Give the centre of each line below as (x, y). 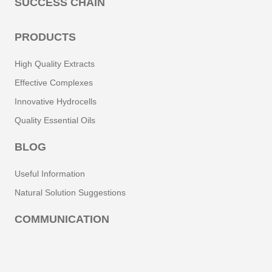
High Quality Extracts (55, 64)
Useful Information (50, 174)
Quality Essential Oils (55, 120)
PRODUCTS (45, 37)
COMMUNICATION (62, 219)
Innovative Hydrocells (56, 101)
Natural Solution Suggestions (70, 192)
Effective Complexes (54, 83)
